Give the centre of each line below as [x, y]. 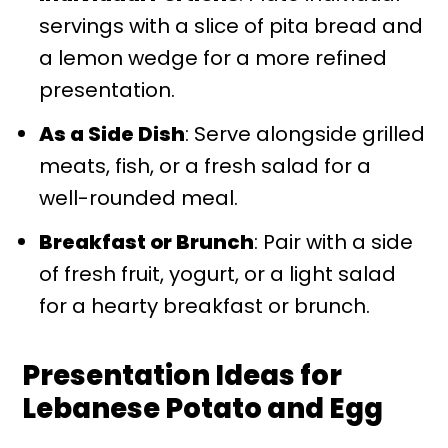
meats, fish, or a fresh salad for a [205, 166]
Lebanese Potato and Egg [203, 409]
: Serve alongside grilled [305, 134]
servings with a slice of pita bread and [231, 26]
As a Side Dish [112, 134]
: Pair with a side [334, 242]
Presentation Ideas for [182, 376]
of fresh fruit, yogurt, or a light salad [218, 274]
